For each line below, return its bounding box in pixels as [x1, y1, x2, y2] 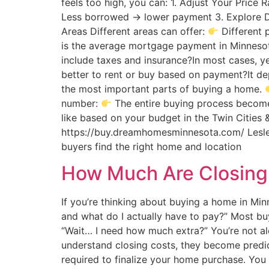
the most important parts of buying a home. [61, 83, 265, 95]
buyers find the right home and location [61, 141, 241, 153]
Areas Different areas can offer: [61, 25, 208, 37]
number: [61, 97, 101, 109]
